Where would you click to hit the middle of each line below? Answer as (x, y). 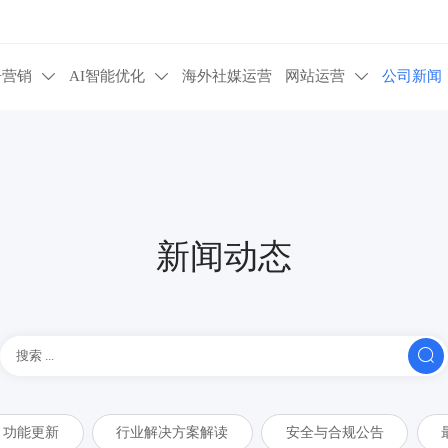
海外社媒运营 (226, 76)
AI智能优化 (106, 76)
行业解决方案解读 (172, 432)
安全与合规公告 (334, 432)
